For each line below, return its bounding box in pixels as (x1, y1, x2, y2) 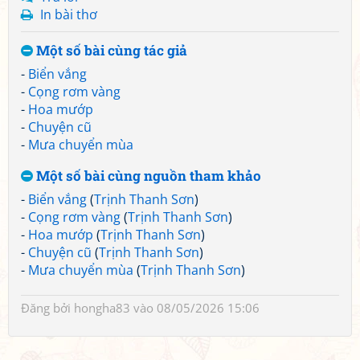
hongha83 (74, 300, 130, 316)
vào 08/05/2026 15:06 (130, 300, 260, 316)
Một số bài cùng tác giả (33, 41, 187, 59)
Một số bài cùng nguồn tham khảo (33, 166, 261, 185)
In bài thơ (40, 6, 97, 23)
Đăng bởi (21, 300, 74, 316)
